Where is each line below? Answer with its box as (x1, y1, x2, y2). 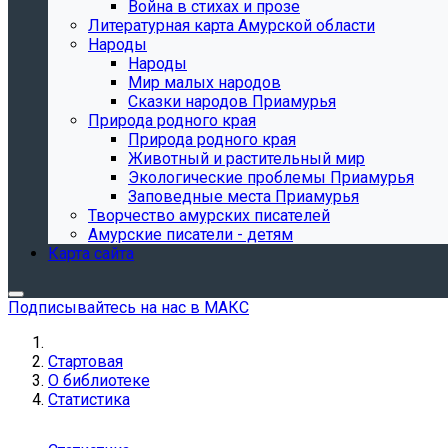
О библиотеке (48, 371, 150, 390)
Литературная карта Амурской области (88, 16, 375, 35)
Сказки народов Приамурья (128, 92, 336, 111)
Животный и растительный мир (128, 149, 365, 168)
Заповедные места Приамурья (128, 187, 359, 206)
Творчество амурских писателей (88, 206, 330, 225)
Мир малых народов (128, 73, 281, 92)
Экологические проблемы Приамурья (128, 168, 414, 187)
